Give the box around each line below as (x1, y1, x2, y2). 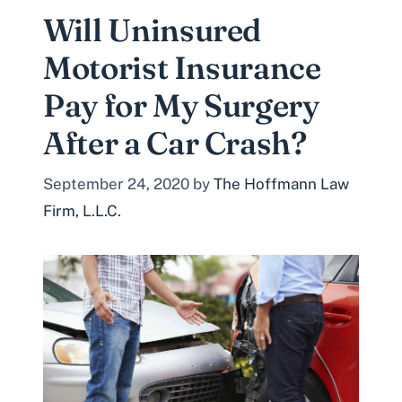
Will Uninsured (43, 11, 262, 50)
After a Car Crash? (43, 124, 307, 163)
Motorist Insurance (43, 48, 321, 88)
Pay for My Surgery (43, 86, 319, 126)
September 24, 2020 (43, 174, 189, 193)
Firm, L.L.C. (43, 201, 121, 220)
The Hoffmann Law (214, 174, 349, 193)
